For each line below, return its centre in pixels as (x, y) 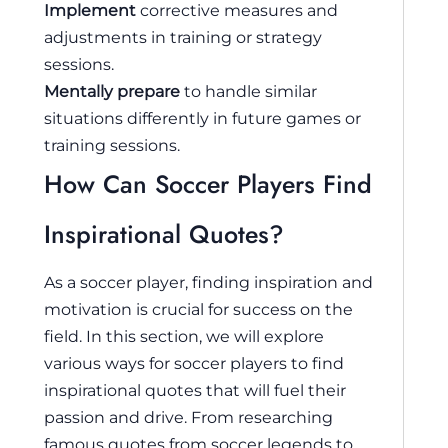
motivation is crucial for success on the (198, 309)
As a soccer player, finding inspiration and (208, 282)
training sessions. (112, 145)
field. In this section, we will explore (184, 336)
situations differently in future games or (202, 118)
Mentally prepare (112, 91)
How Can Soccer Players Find (208, 184)
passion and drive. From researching (188, 417)
